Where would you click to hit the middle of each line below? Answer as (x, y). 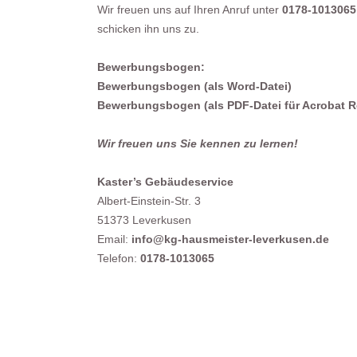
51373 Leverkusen (144, 220)
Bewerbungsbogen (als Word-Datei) (194, 86)
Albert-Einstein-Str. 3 (149, 201)
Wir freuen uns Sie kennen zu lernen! (198, 143)
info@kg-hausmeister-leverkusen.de (229, 239)
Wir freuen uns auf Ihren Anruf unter (190, 10)
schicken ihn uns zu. (148, 29)
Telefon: (119, 258)
